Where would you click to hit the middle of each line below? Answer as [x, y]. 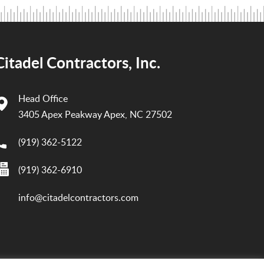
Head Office [43, 99]
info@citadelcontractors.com [78, 198]
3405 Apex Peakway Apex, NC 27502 [95, 115]
